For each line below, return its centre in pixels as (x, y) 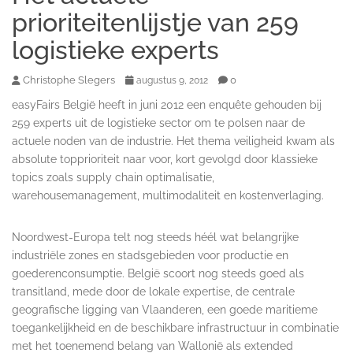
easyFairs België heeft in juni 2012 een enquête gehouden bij (167, 104)
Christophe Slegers (69, 80)
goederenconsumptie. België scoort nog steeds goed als (158, 273)
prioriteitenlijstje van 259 (155, 22)
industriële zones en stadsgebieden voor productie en (150, 255)
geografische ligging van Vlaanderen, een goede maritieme (165, 309)
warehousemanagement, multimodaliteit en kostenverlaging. (168, 195)
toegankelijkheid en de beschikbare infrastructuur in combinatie (175, 327)
